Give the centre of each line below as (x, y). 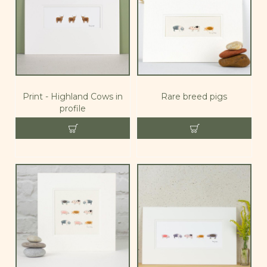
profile (72, 108)
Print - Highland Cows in (72, 96)
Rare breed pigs (194, 96)
